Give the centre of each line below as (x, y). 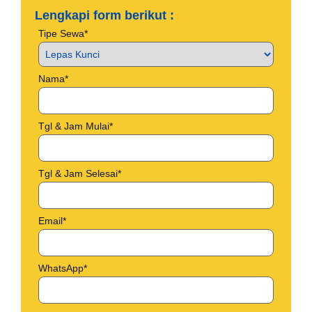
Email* (52, 221)
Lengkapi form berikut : (104, 16)
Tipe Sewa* (63, 34)
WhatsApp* (63, 268)
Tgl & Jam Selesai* (80, 174)
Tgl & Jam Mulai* (76, 126)
